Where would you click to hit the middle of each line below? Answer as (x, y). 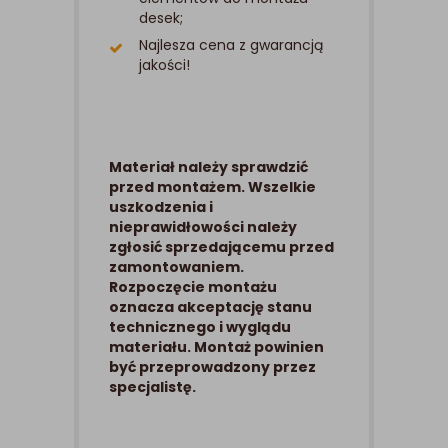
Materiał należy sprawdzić (208, 167)
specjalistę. (154, 387)
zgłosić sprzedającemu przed (221, 247)
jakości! (164, 65)
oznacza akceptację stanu (210, 307)
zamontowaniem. (176, 267)
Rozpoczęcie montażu (193, 287)
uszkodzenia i (161, 207)
